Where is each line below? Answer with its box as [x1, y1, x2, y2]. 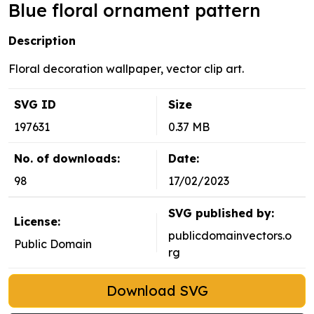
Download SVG [106, 282, 208, 300]
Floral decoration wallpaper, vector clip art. [8, 62, 244, 76]
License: [14, 214, 60, 229]
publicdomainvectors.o [168, 228, 292, 243]
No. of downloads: [14, 151, 120, 166]
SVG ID [14, 97, 56, 112]
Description [8, 34, 76, 48]
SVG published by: [168, 206, 274, 221]
